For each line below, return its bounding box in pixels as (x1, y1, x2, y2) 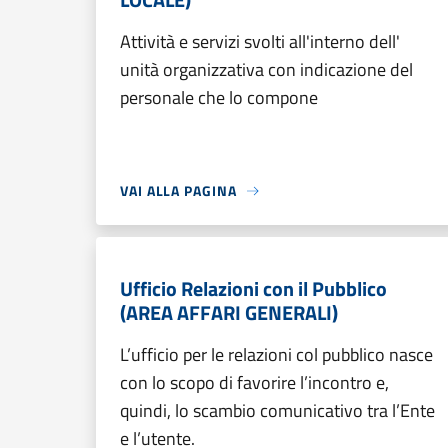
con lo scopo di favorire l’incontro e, (120, 369, 389, 396)
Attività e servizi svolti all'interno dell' (120, 28, 400, 55)
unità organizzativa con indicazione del (120, 56, 413, 83)
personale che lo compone (120, 84, 318, 111)
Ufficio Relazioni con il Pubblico (120, 273, 387, 304)
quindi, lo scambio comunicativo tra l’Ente (120, 397, 435, 424)
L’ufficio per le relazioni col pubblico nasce (120, 341, 433, 368)
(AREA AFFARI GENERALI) (120, 297, 338, 328)
